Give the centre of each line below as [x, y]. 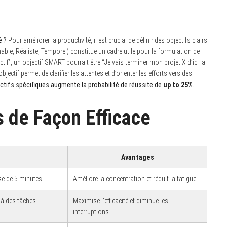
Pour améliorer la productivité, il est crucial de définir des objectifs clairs [107, 40]
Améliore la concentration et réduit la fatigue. [135, 179]
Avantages [137, 157]
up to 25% [178, 84]
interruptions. [92, 212]
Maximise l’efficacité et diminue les [121, 200]
